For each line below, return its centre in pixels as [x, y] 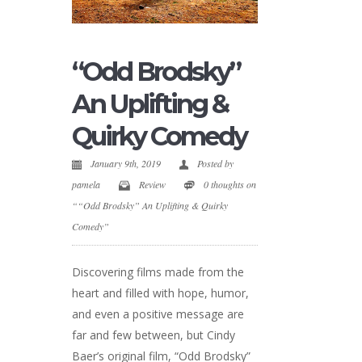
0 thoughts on [230, 184]
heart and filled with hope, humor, [160, 293]
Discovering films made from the [158, 272]
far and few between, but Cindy [154, 335]
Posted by [215, 163]
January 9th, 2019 [127, 163]
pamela [86, 184]
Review [152, 184]
